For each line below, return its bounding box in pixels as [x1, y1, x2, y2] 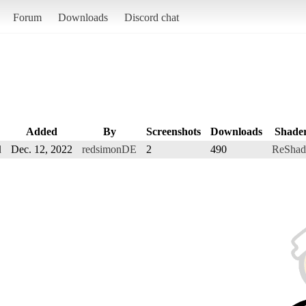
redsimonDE [82, 143, 137, 155]
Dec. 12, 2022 [11, 143, 72, 155]
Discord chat [124, 11, 179, 23]
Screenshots [146, 125, 201, 137]
